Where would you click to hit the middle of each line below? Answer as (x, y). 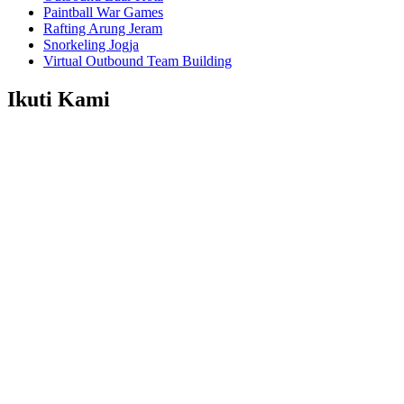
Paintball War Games (103, 13)
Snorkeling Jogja (91, 45)
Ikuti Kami (59, 100)
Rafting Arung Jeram (103, 29)
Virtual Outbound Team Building (138, 61)
